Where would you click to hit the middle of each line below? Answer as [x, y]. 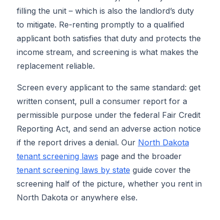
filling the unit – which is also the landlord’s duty [105, 11]
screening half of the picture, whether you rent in [109, 184]
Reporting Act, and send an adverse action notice [109, 129]
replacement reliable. [55, 66]
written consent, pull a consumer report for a [102, 101]
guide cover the [160, 170]
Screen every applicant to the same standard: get [108, 88]
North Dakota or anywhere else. [77, 198]
